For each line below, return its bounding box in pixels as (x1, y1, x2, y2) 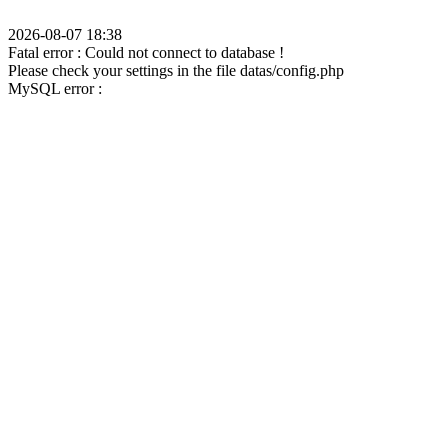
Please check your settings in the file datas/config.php (8, 62, 344, 79)
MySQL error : (8, 80, 102, 97)
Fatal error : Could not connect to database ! (8, 44, 284, 61)
